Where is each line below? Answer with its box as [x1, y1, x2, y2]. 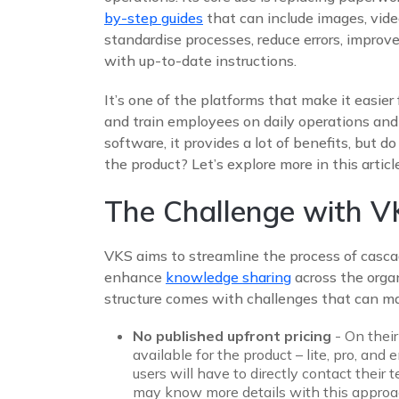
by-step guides [104, 8, 203, 27]
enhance [104, 267, 166, 286]
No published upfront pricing [133, 326, 331, 345]
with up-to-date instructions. [104, 51, 297, 69]
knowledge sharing [166, 267, 291, 286]
